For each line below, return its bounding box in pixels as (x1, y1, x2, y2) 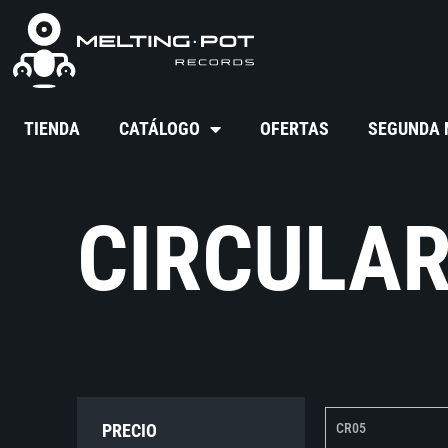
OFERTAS (260, 118, 330, 140)
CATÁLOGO (119, 118, 201, 140)
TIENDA (24, 118, 81, 140)
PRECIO (102, 420, 158, 442)
